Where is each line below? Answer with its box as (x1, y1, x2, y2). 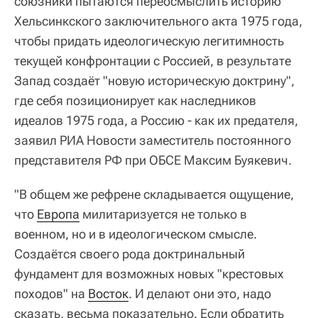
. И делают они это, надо (128, 285, 271, 301)
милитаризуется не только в (79, 206, 247, 221)
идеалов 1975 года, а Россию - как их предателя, (14, 112, 298, 128)
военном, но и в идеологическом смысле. (14, 226, 257, 241)
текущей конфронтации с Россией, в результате (14, 53, 291, 68)
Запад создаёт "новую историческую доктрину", (14, 72, 295, 88)
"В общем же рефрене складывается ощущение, (14, 186, 294, 202)
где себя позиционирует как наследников (14, 92, 256, 108)
